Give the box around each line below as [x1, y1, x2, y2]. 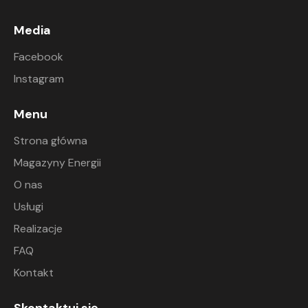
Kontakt [14, 265, 54, 280]
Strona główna [14, 133, 87, 148]
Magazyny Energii [14, 155, 101, 170]
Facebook [14, 49, 63, 64]
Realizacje [14, 221, 63, 236]
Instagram [14, 71, 64, 86]
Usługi [14, 199, 43, 214]
